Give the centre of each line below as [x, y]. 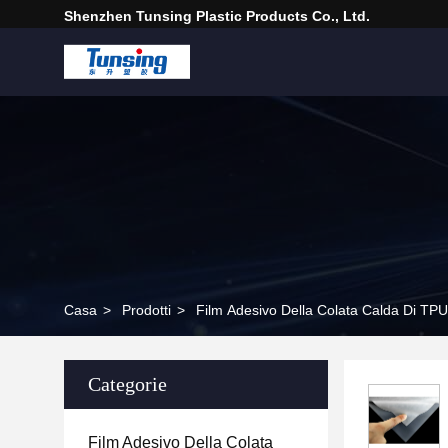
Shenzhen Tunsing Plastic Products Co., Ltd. [217, 16]
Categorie [127, 384]
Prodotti [146, 310]
